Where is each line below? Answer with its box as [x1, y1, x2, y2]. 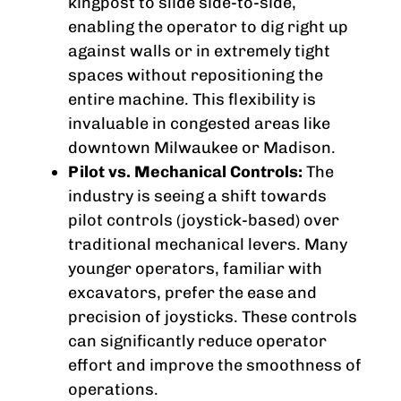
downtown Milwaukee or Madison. [68, 138, 336, 158]
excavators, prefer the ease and [68, 283, 317, 303]
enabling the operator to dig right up [68, 17, 348, 38]
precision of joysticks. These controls [68, 307, 357, 328]
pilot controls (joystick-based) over [68, 210, 339, 231]
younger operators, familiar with [68, 259, 322, 279]
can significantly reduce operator [68, 331, 327, 352]
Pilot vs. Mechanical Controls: [68, 162, 303, 183]
